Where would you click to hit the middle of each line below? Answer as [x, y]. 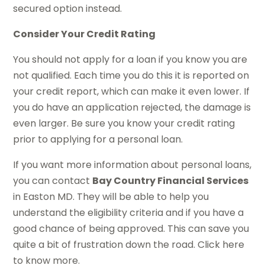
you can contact [53, 180]
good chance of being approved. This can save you [131, 228]
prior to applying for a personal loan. [98, 139]
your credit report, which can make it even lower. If [132, 91]
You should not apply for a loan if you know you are [130, 59]
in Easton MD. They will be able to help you [111, 196]
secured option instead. [68, 8]
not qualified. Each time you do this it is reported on [131, 75]
